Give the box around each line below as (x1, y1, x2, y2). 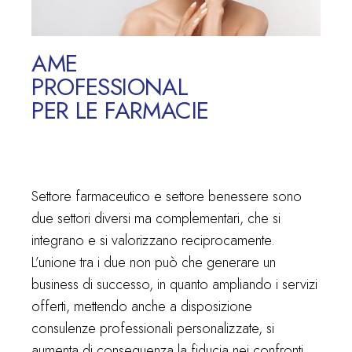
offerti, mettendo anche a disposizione (31, 295, 253, 317)
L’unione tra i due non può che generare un (31, 251, 277, 273)
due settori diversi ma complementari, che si (31, 207, 281, 229)
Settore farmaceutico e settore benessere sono (31, 185, 302, 207)
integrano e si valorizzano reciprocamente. (31, 229, 276, 251)
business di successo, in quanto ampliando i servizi (31, 273, 318, 295)
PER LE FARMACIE (31, 93, 209, 127)
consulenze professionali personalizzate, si (31, 317, 275, 339)
